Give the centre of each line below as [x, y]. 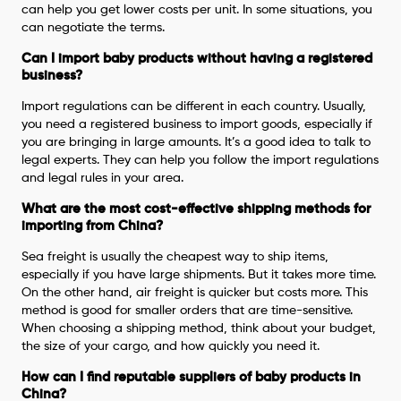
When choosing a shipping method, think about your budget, [199, 328]
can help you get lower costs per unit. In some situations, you [197, 9]
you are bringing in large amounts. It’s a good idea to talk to [196, 142]
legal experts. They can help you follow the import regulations [200, 160]
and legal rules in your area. [103, 178]
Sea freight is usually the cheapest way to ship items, [175, 256]
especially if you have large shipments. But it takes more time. [199, 274]
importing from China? [93, 226]
